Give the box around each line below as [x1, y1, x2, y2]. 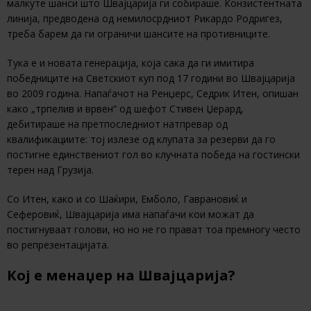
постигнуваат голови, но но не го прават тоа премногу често [7, 222, 301, 236]
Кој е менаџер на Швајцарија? [7, 265, 235, 285]
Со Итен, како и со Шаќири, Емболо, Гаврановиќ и [7, 192, 247, 205]
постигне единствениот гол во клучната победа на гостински [7, 147, 300, 161]
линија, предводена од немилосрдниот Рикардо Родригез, [7, 11, 283, 25]
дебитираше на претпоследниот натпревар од [7, 117, 228, 131]
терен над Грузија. [7, 162, 94, 176]
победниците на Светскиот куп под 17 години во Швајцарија [7, 71, 295, 85]
